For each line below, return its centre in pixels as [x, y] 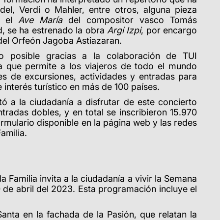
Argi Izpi [124, 30]
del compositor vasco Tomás [130, 20]
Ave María [40, 20]
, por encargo [169, 30]
